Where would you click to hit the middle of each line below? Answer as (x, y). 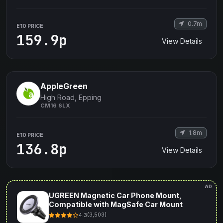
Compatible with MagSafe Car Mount (115, 204)
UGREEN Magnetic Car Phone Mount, (115, 195)
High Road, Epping (71, 97)
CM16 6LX (55, 105)
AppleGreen (64, 86)
